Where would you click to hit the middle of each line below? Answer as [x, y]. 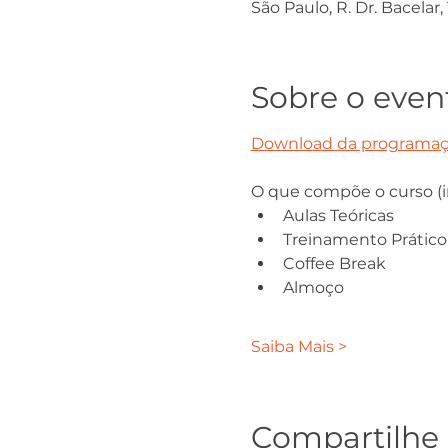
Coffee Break [334, 263]
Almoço [313, 287]
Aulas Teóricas [338, 215]
